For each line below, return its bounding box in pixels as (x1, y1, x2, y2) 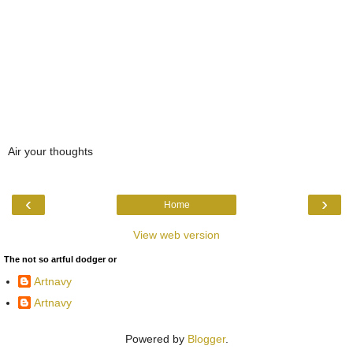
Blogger (187, 332, 225, 345)
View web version (133, 228, 220, 241)
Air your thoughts (8, 145, 93, 158)
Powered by (124, 332, 188, 345)
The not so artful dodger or (4, 254, 117, 264)
